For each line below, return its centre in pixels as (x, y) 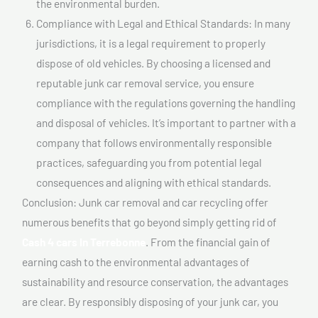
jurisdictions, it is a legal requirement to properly (151, 43)
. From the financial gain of (208, 241)
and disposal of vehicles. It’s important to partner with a (166, 122)
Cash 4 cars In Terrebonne (84, 241)
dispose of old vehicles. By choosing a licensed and (153, 62)
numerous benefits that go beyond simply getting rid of (149, 221)
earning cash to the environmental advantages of (136, 261)
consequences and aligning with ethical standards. (154, 182)
